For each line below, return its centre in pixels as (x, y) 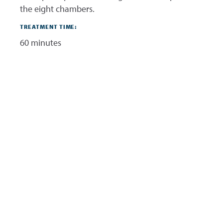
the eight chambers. (57, 9)
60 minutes (41, 43)
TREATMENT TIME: (49, 27)
